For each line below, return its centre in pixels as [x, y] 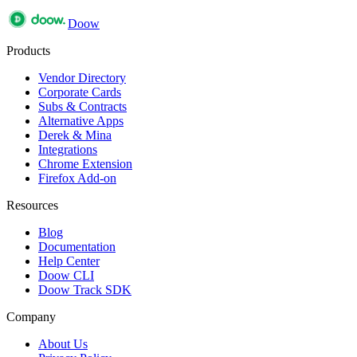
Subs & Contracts [82, 106]
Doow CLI [66, 275]
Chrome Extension [85, 163]
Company [31, 316]
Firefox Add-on [77, 178]
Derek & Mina [75, 135]
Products [28, 50]
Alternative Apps [81, 120]
